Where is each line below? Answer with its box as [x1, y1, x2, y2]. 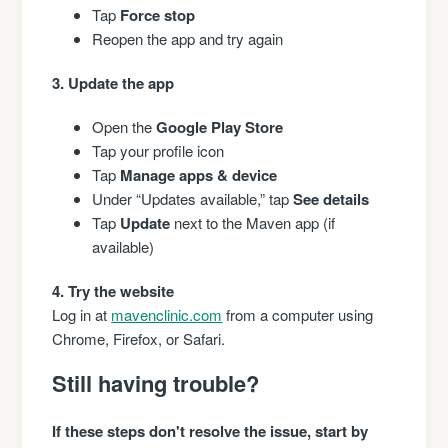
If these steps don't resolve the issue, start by [52, 420, 369, 443]
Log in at [52, 303, 112, 325]
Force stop [120, 3, 196, 26]
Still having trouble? [52, 366, 260, 399]
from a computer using [222, 303, 374, 325]
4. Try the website [52, 279, 175, 302]
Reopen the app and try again [92, 27, 284, 49]
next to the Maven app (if [170, 211, 336, 233]
